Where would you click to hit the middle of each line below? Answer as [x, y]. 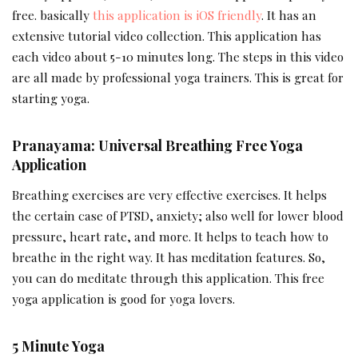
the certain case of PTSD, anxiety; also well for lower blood [178, 215]
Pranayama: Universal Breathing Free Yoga [157, 145]
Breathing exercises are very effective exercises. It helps [169, 194]
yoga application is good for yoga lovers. [123, 298]
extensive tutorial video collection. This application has [167, 35]
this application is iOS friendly [177, 14]
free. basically [52, 14]
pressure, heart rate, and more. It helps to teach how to [170, 236]
